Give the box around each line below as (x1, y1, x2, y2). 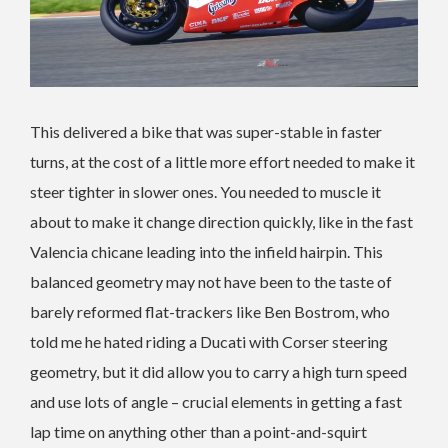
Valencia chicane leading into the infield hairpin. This (30, 242, 383, 262)
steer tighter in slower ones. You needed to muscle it (30, 182, 381, 202)
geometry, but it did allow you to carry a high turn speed (30, 362, 407, 382)
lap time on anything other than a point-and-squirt (30, 422, 367, 442)
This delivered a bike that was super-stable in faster (30, 122, 382, 142)
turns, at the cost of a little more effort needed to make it (30, 152, 415, 172)
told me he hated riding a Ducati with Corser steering (30, 332, 388, 352)
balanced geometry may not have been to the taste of (30, 272, 392, 292)
